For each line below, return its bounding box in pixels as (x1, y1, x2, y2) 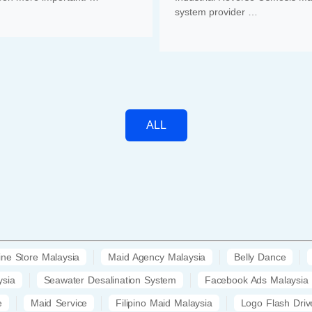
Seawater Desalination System (43, 274, 176, 286)
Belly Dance (234, 251, 286, 263)
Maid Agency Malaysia (108, 251, 206, 263)
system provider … (174, 6, 258, 17)
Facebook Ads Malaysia (204, 274, 309, 286)
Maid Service (31, 297, 88, 309)
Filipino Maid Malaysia (116, 297, 212, 309)
